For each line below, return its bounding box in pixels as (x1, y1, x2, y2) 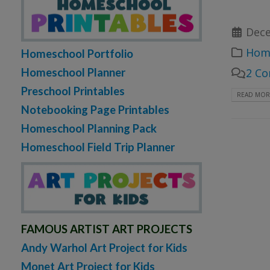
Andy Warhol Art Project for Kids (21, 241, 187, 255)
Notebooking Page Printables (21, 102, 169, 116)
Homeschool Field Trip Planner (21, 140, 175, 154)
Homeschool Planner (21, 65, 125, 79)
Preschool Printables (21, 84, 125, 98)
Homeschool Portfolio (21, 46, 133, 60)
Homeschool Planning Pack (21, 121, 157, 135)
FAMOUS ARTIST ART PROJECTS (21, 222, 192, 236)
